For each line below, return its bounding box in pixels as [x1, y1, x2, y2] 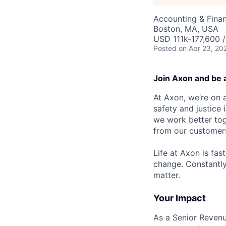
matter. [153, 170, 180, 180]
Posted [153, 44, 177, 52]
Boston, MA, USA [153, 24, 218, 34]
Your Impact [153, 193, 206, 203]
